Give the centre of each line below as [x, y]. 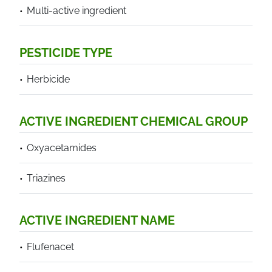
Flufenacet [50, 247]
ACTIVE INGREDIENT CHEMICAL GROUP [134, 121]
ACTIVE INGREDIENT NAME [97, 220]
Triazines [46, 178]
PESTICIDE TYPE [66, 53]
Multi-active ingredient [76, 11]
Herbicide [48, 79]
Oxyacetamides [62, 148]
